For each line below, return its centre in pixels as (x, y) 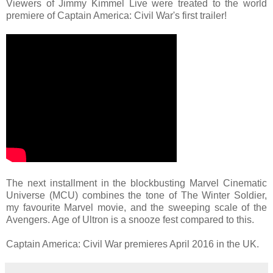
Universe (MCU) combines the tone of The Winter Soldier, (136, 195)
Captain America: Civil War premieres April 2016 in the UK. (133, 244)
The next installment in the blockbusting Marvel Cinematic (136, 183)
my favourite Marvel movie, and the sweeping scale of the (136, 207)
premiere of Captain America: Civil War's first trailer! (116, 15)
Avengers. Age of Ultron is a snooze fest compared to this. (130, 219)
